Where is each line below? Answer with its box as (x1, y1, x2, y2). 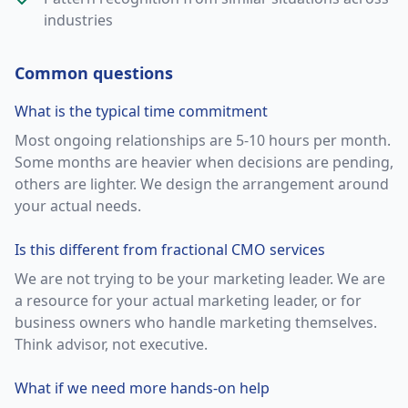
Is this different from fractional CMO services (15, 240, 325, 260)
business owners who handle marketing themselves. (15, 312, 377, 332)
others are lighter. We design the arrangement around (15, 174, 389, 194)
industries (44, 10, 113, 30)
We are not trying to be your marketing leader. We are (15, 269, 385, 289)
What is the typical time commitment (15, 101, 268, 121)
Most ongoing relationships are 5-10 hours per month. (15, 130, 391, 150)
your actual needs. (15, 196, 141, 216)
